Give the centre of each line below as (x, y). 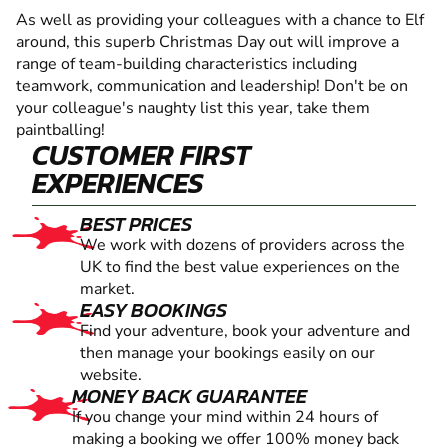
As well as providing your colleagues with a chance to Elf (220, 20)
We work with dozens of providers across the (242, 245)
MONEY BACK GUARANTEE (189, 396)
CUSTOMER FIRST (141, 155)
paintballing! (60, 130)
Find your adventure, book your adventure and (245, 331)
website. (111, 375)
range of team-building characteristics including (186, 64)
